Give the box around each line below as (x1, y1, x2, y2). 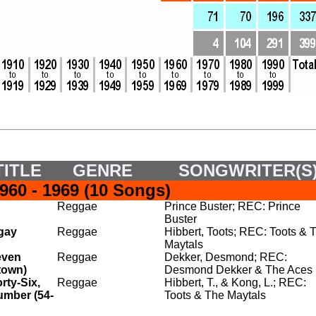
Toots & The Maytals (164, 289, 266, 301)
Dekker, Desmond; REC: (164, 251, 287, 263)
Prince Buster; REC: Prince (164, 200, 300, 212)
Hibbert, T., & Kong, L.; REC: (164, 276, 306, 288)
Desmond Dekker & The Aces (164, 264, 312, 276)
